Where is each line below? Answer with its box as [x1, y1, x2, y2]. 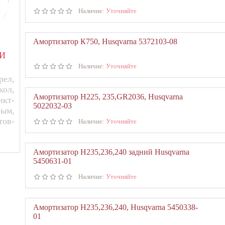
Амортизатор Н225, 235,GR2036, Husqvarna [33, 92, 183, 101]
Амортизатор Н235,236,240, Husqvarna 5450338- [33, 203, 198, 211]
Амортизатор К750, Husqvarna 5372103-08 [33, 37, 177, 46]
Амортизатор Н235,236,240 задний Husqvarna [33, 148, 189, 156]
